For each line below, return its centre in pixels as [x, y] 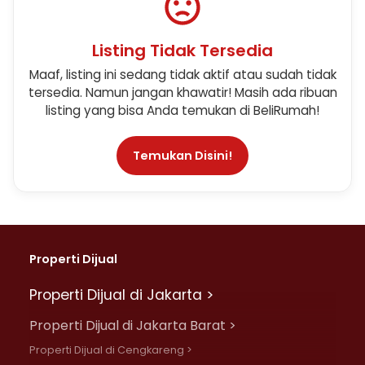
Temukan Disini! [182, 155]
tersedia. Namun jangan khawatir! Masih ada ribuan [182, 92]
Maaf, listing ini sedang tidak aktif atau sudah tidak [182, 75]
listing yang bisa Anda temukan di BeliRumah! [182, 110]
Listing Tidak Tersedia [182, 51]
